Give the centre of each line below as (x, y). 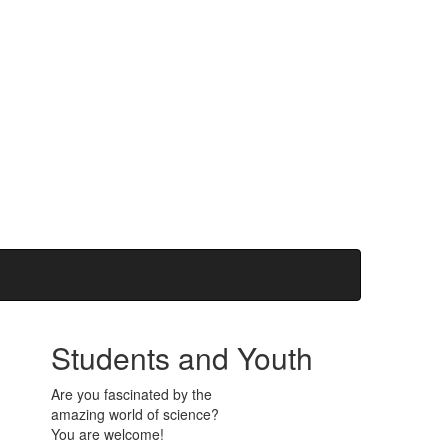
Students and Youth (181, 357)
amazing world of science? (134, 413)
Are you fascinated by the (131, 393)
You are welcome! (107, 433)
